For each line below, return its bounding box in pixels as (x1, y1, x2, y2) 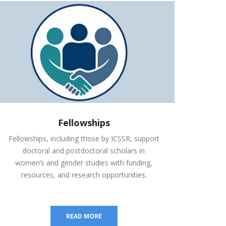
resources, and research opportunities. (21, 170, 147, 180)
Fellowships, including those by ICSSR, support (8, 134, 159, 144)
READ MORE (66, 212, 102, 221)
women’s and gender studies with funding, (15, 158, 152, 168)
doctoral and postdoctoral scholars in (23, 146, 145, 156)
